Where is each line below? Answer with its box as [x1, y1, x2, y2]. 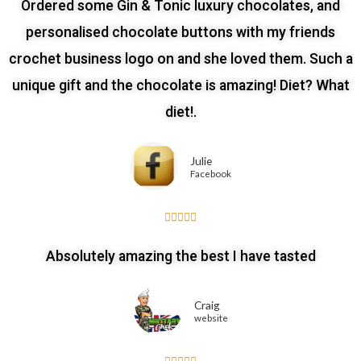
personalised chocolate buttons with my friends [26, 24, 335, 41]
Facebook [190, 168, 231, 180]
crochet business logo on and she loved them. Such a [8, 51, 353, 68]
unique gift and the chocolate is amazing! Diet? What [11, 77, 350, 94]
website [193, 313, 228, 324]
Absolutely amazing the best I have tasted [45, 248, 316, 265]
